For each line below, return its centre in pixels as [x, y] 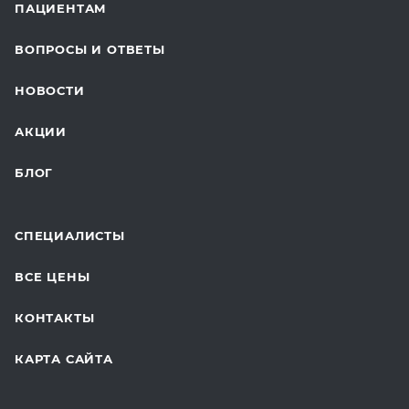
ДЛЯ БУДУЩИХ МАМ [85, 97]
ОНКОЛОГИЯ [60, 24]
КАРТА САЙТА [64, 359]
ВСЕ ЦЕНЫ [52, 277]
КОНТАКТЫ [55, 318]
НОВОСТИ [50, 90]
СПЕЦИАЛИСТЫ [70, 236]
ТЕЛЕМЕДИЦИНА [75, 60]
